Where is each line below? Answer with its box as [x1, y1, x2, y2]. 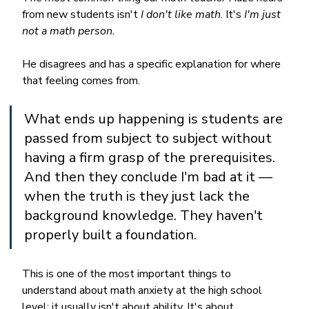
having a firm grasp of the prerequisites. [24, 148, 279, 167]
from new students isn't [22, 6, 141, 22]
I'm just [244, 6, 284, 22]
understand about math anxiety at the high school [22, 282, 266, 298]
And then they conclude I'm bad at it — [24, 167, 277, 186]
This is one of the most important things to [22, 266, 235, 281]
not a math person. [22, 23, 116, 39]
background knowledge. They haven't [24, 206, 267, 225]
